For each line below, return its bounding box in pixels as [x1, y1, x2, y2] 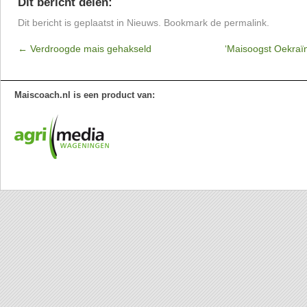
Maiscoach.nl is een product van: [14, 90, 155, 100]
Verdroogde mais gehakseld [27, 43, 151, 54]
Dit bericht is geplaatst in [18, 17, 127, 28]
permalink [224, 17, 267, 28]
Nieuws [127, 17, 158, 28]
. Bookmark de [158, 17, 224, 28]
